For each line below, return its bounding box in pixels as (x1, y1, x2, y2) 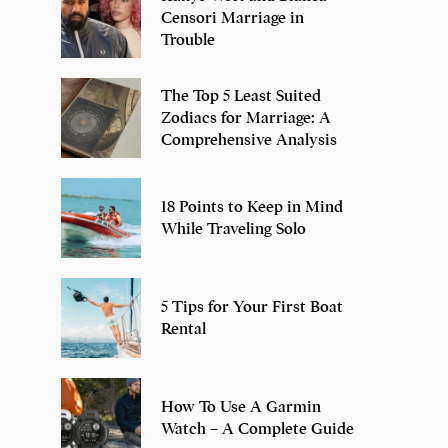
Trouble (161, 30, 215, 51)
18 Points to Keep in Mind (161, 197, 343, 218)
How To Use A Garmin (161, 397, 321, 418)
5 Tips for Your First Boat (161, 297, 343, 318)
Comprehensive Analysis (161, 130, 337, 151)
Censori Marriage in (161, 8, 304, 29)
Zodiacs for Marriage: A (161, 108, 331, 129)
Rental (161, 319, 206, 340)
